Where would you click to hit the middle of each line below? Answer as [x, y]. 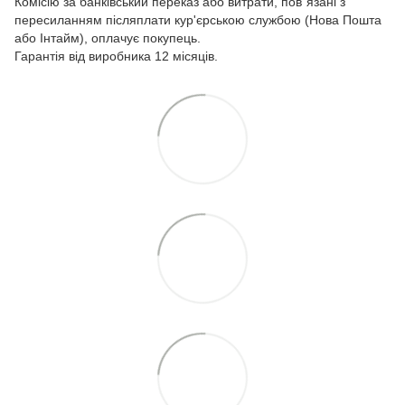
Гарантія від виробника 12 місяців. [116, 57]
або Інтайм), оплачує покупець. [108, 38]
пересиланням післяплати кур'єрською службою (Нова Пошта [198, 20]
